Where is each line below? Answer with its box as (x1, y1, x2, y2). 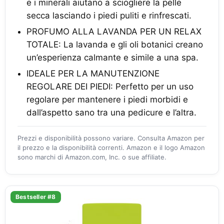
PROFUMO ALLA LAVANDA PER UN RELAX (26, 26, 201, 36)
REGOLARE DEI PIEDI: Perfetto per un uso (26, 81, 193, 91)
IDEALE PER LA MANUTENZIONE (26, 68, 159, 78)
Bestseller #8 (15, 193, 56, 200)
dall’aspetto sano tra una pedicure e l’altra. (26, 107, 196, 117)
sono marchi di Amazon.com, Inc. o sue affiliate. (17, 153, 166, 161)
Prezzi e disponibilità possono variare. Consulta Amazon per (17, 134, 204, 142)
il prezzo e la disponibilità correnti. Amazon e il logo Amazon (17, 143, 205, 151)
